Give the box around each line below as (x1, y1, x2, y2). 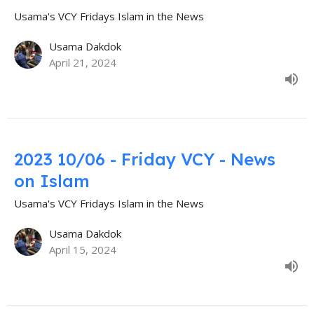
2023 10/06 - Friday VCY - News (14, 149, 275, 170)
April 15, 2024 (49, 243, 116, 257)
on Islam (14, 170, 90, 192)
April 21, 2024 (49, 55, 116, 70)
